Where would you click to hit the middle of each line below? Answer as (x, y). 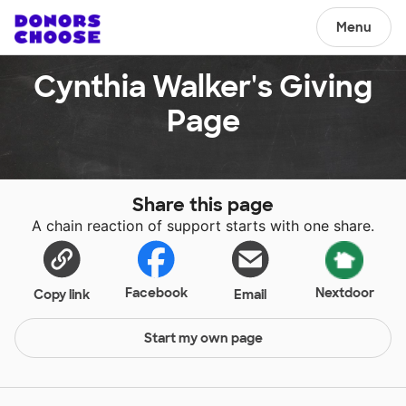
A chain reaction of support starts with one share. (203, 226)
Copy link (62, 295)
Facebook (156, 293)
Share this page (203, 205)
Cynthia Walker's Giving (203, 87)
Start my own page (203, 338)
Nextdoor (344, 293)
